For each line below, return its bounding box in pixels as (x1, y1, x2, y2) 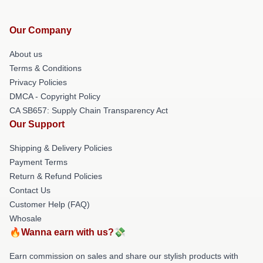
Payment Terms (9, 157, 68, 167)
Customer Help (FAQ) (9, 199, 90, 209)
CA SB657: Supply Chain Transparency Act (9, 105, 168, 115)
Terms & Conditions (9, 63, 82, 73)
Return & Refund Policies (9, 171, 102, 181)
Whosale (9, 213, 42, 223)
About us (9, 49, 42, 59)
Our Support (9, 119, 65, 129)
